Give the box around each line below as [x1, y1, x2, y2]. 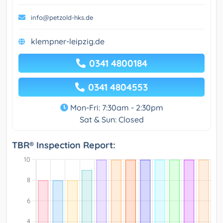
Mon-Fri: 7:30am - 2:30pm [68, 103, 163, 113]
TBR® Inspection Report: [12, 139, 115, 151]
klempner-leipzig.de [31, 36, 105, 47]
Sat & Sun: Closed [79, 114, 144, 125]
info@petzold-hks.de [31, 13, 93, 22]
